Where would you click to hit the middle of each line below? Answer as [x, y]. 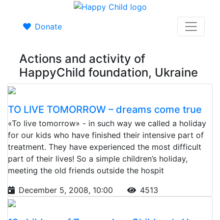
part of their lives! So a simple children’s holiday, [98, 158]
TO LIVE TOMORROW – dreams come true [105, 109]
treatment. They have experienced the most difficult [105, 147]
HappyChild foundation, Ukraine [109, 72]
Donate [48, 26]
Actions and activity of [82, 58]
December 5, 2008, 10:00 [67, 190]
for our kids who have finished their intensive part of [106, 135]
